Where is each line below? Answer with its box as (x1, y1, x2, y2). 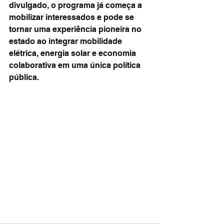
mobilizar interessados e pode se (9, 12, 136, 22)
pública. (9, 72, 39, 82)
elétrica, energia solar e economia (9, 48, 138, 58)
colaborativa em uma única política (9, 60, 142, 70)
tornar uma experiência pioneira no (9, 24, 143, 34)
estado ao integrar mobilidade (9, 36, 124, 46)
